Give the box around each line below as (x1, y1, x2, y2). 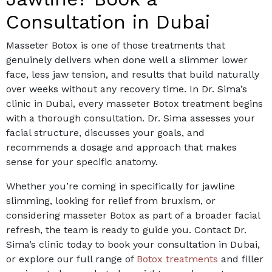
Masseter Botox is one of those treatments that (6, 39, 225, 52)
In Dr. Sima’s (189, 83, 247, 95)
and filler (218, 253, 263, 265)
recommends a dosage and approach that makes (6, 141, 237, 154)
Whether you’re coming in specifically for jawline (6, 180, 235, 192)
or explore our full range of (6, 253, 137, 265)
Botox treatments (137, 253, 218, 265)
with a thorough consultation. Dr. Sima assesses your (6, 112, 255, 124)
